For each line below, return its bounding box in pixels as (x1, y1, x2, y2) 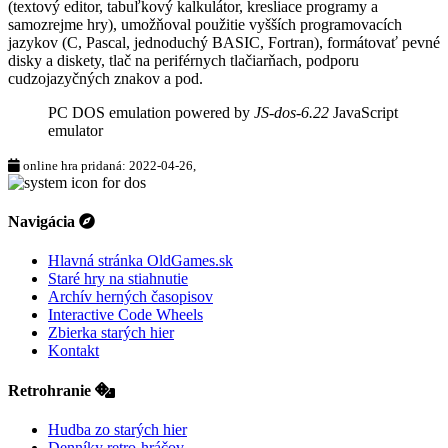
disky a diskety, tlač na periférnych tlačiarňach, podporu (8, 51, 359, 69)
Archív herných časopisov (48, 288, 213, 306)
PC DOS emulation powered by (48, 103, 254, 121)
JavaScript (329, 103, 398, 121)
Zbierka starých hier (48, 324, 174, 342)
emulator (48, 121, 103, 139)
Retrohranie (8, 381, 95, 399)
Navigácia (8, 213, 79, 231)
